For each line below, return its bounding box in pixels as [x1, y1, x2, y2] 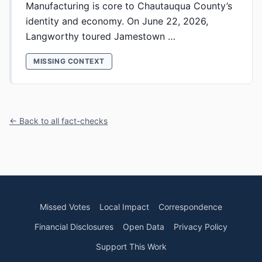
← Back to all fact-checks [9, 115, 108, 126]
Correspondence [158, 202, 222, 212]
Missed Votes [40, 202, 90, 212]
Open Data [123, 222, 164, 232]
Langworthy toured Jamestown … [26, 30, 175, 42]
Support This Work [95, 242, 167, 251]
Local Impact [99, 202, 149, 212]
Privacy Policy [174, 222, 227, 232]
